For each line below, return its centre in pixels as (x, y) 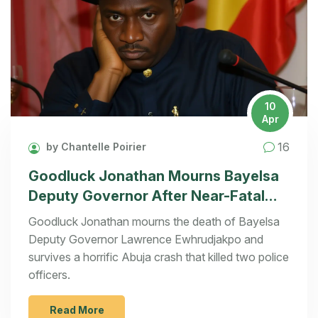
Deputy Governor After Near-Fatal (147, 196)
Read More (77, 309)
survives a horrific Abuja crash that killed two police (159, 257)
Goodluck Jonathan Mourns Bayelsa (154, 176)
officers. (49, 274)
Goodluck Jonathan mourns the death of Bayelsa (154, 221)
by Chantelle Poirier (95, 147)
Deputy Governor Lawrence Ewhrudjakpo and (146, 239)
